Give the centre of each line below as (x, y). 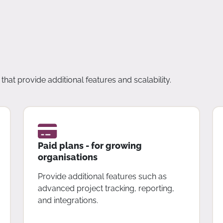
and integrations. (68, 200)
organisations (67, 157)
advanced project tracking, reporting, (106, 188)
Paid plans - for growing (90, 145)
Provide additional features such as (102, 176)
